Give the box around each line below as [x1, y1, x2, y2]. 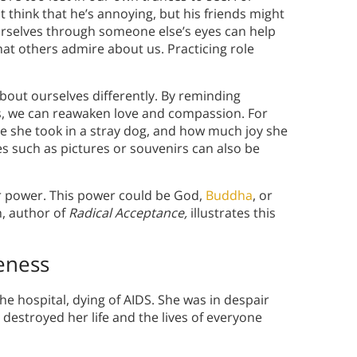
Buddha [206, 186, 253, 205]
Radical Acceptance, [69, 204, 187, 222]
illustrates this [187, 204, 276, 222]
